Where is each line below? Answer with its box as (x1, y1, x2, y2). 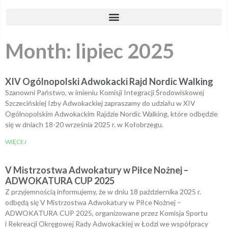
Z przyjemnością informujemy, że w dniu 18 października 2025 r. (5, 187, 201, 196)
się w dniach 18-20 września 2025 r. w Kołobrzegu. (5, 120, 163, 129)
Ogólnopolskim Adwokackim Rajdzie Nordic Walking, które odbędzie (5, 109, 218, 118)
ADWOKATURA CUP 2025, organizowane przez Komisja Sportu (5, 208, 208, 217)
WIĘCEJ (5, 137, 26, 146)
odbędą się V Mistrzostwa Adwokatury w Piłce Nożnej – (5, 197, 181, 207)
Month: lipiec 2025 (5, 38, 174, 63)
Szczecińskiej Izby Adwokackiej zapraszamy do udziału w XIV (5, 98, 195, 107)
